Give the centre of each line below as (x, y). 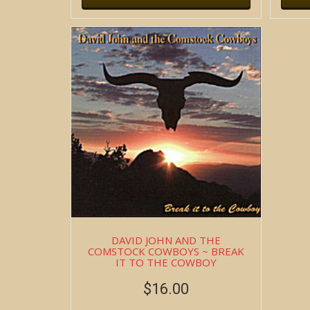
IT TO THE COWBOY (166, 262)
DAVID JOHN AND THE (166, 240)
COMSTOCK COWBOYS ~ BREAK (166, 251)
